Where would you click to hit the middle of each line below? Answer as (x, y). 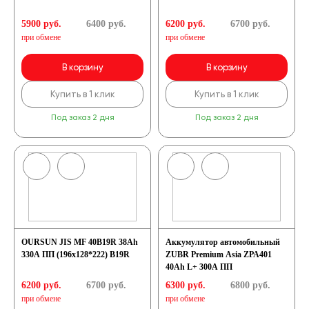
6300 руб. (186, 285)
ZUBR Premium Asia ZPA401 (219, 255)
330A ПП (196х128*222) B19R (76, 255)
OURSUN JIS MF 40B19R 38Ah (80, 242)
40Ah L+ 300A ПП (199, 267)
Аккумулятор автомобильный (223, 242)
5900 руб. (41, 24)
